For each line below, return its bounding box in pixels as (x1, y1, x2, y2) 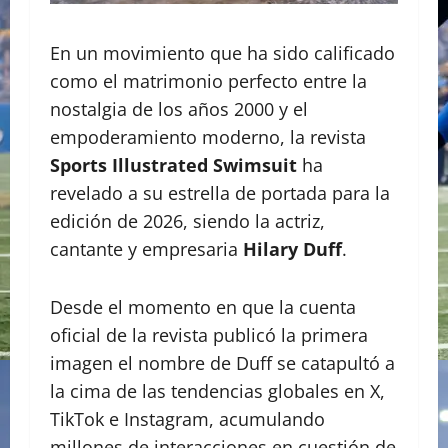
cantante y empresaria (50, 236, 243, 261)
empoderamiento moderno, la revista (50, 124, 366, 149)
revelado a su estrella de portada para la (50, 180, 390, 205)
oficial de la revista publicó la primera (50, 322, 368, 347)
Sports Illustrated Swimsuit (50, 152, 297, 177)
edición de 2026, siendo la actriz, (50, 208, 325, 233)
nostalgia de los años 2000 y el (50, 96, 308, 121)
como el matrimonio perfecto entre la (50, 68, 367, 93)
